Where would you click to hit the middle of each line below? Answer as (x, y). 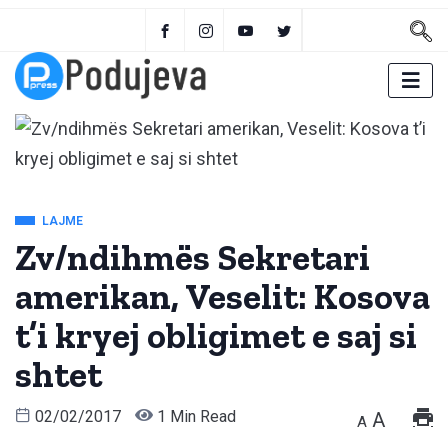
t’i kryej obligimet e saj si (216, 336)
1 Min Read (194, 417)
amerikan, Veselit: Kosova (222, 297)
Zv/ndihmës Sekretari (192, 258)
